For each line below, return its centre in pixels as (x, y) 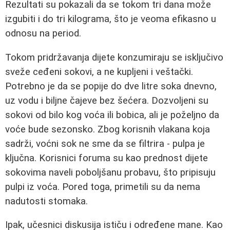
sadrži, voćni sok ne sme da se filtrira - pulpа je (105, 143)
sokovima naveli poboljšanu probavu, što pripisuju (110, 172)
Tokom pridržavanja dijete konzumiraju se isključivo (114, 57)
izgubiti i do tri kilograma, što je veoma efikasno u (111, 19)
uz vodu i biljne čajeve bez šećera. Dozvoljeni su (107, 100)
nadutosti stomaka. (46, 201)
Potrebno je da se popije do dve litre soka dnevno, (111, 86)
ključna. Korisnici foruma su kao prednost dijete (107, 158)
